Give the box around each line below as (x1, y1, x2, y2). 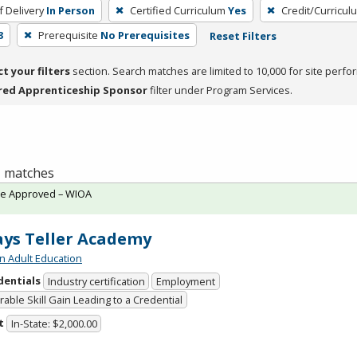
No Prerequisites (100, 27, 190, 42)
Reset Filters (209, 28, 277, 43)
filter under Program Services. (147, 82, 292, 97)
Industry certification (47, 274, 145, 289)
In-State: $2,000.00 (10, 316, 97, 331)
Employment (156, 274, 216, 289)
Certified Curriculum (129, 2, 226, 18)
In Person (45, 2, 95, 18)
